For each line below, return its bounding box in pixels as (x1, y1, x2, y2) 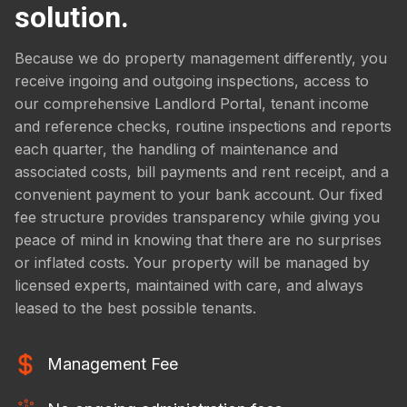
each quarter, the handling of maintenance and (15, 140, 338, 159)
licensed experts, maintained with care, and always (15, 276, 363, 295)
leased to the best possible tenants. (15, 299, 256, 318)
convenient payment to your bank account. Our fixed (15, 185, 382, 204)
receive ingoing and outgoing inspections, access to (15, 72, 369, 91)
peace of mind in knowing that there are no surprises (15, 231, 382, 250)
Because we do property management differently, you (15, 49, 387, 68)
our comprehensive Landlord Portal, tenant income (15, 94, 369, 114)
